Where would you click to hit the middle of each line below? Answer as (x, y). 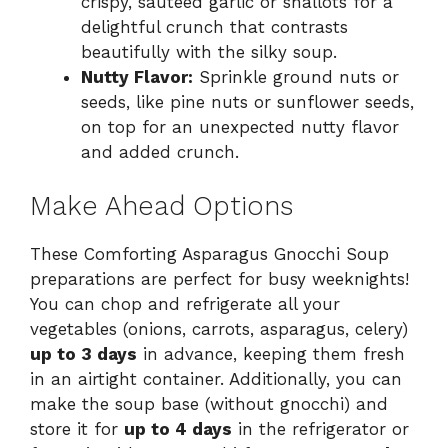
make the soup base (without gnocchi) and (209, 404)
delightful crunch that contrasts (214, 26)
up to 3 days (83, 354)
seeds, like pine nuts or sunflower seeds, (247, 101)
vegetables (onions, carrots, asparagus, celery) (219, 329)
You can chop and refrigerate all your (185, 304)
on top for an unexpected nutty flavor (240, 126)
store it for (77, 429)
